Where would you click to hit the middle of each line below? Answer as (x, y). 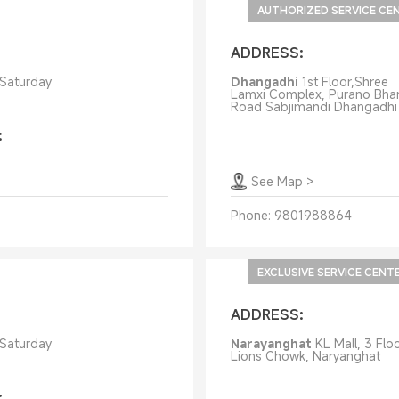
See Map (277, 181)
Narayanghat (271, 343)
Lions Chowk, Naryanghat (305, 356)
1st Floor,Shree (345, 81)
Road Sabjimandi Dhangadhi (313, 106)
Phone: (250, 215)
